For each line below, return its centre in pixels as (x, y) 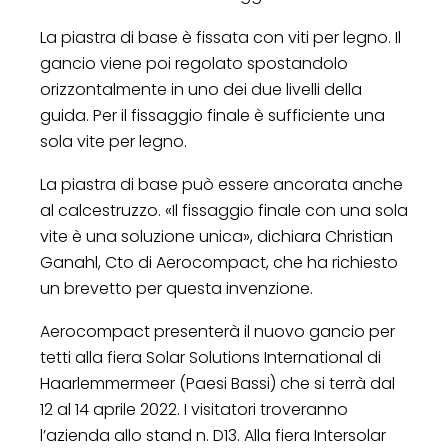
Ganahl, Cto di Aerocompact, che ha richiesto (219, 262)
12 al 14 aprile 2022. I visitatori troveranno (194, 409)
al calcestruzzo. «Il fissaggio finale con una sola (224, 210)
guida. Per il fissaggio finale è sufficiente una (212, 115)
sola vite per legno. (113, 141)
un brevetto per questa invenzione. (176, 288)
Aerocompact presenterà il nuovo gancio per (217, 331)
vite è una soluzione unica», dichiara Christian (216, 236)
